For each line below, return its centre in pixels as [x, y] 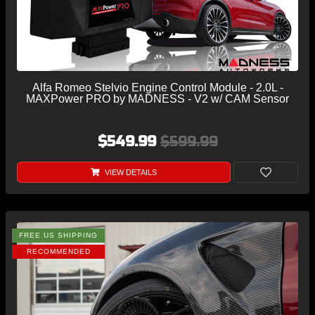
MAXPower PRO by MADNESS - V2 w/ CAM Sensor [157, 98]
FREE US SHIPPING [58, 235]
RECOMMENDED [58, 251]
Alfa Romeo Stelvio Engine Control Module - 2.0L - [157, 87]
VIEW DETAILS [129, 172]
